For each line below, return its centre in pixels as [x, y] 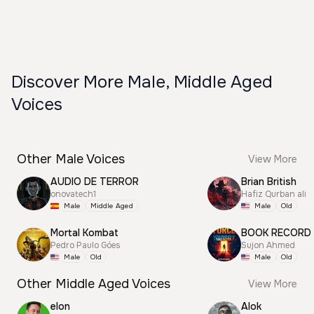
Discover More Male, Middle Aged [142, 82]
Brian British [269, 182]
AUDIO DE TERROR [95, 182]
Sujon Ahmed [268, 245]
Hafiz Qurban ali [274, 194]
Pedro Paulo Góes [86, 245]
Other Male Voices [71, 159]
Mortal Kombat [84, 233]
